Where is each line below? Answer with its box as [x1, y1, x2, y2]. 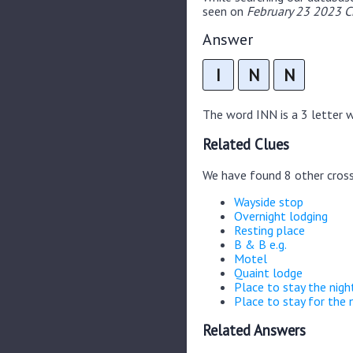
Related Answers [203, 321, 306, 340]
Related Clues [203, 135, 289, 154]
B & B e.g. [234, 236, 287, 252]
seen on [203, 2, 247, 19]
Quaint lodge [234, 264, 303, 281]
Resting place [234, 221, 305, 238]
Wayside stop [234, 193, 303, 210]
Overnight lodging [234, 207, 328, 224]
